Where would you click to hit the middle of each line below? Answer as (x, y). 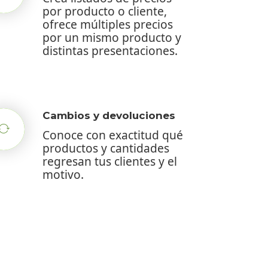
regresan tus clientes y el (110, 161)
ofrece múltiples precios (108, 24)
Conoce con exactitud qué (113, 135)
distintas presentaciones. (110, 50)
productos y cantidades (106, 148)
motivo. (63, 174)
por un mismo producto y (112, 37)
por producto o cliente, (105, 11)
